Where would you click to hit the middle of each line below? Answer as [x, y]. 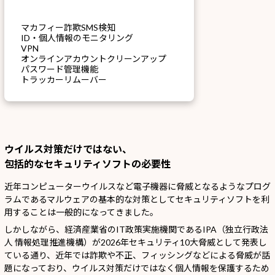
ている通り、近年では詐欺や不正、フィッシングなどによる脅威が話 [137, 255]
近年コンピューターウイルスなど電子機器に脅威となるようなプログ [137, 186]
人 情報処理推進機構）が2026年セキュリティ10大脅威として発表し [136, 242]
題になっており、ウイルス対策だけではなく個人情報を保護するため [137, 268]
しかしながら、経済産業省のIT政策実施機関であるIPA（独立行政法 [136, 229]
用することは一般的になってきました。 [81, 212]
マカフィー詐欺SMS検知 [68, 27]
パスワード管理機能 [60, 69]
